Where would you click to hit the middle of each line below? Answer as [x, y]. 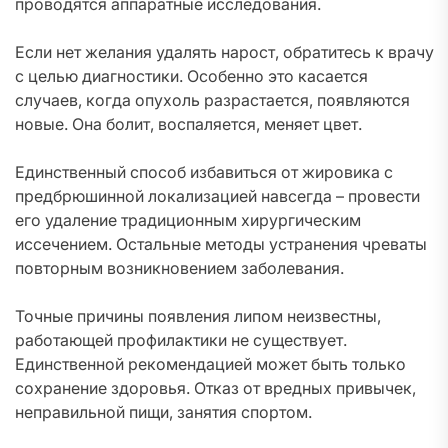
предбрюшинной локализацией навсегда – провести [217, 196]
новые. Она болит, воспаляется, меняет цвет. [188, 124]
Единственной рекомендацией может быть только [210, 364]
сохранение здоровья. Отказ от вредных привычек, [215, 388]
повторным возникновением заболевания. [179, 268]
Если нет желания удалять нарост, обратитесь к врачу [224, 52]
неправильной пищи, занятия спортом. [163, 412]
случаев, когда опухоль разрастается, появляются [212, 100]
